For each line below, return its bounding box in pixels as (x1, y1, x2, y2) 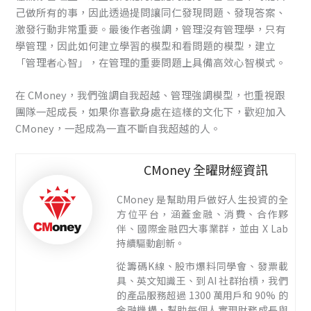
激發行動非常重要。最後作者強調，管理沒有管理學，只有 (15, 21, 287, 36)
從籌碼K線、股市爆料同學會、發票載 (117, 258, 288, 273)
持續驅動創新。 (117, 235, 185, 250)
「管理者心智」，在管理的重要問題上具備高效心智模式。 (15, 54, 287, 69)
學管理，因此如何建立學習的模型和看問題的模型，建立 (15, 37, 276, 53)
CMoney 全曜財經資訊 (144, 160, 268, 178)
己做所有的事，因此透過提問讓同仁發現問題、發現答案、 (15, 4, 287, 19)
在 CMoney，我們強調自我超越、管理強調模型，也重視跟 (15, 87, 286, 103)
